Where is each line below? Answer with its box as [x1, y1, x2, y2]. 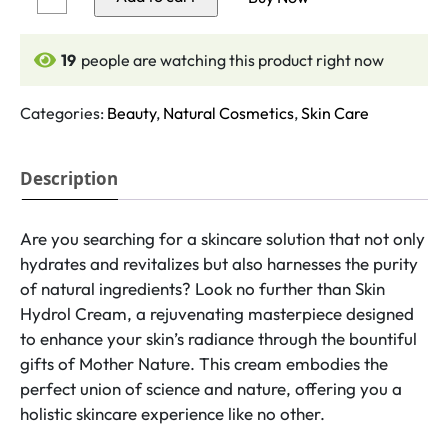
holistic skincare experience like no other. [20, 403, 325, 425]
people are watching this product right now [81, 50, 384, 71]
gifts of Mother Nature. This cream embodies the [20, 353, 388, 375]
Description [20, 166, 118, 190]
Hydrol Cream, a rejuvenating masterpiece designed [20, 303, 414, 325]
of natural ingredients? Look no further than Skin [20, 278, 385, 300]
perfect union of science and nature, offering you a [20, 378, 402, 400]
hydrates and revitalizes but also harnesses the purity [20, 253, 418, 275]
